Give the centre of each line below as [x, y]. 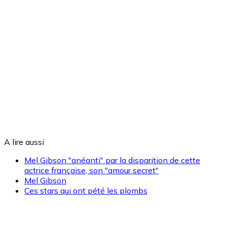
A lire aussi [24, 142]
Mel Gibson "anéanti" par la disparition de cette [112, 160]
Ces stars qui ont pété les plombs [86, 191]
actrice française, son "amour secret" [91, 171]
